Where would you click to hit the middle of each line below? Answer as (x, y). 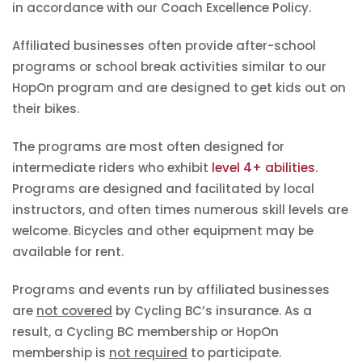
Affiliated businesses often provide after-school (164, 45)
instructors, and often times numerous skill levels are (180, 209)
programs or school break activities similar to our (169, 66)
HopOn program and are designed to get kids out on (179, 87)
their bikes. (46, 108)
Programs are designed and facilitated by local (163, 188)
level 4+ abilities (263, 167)
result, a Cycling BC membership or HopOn (145, 331)
